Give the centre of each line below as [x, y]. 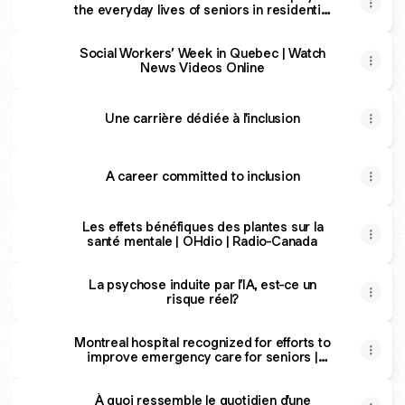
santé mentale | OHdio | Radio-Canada [202, 241]
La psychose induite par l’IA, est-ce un [202, 284]
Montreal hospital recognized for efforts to [202, 342]
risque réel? [202, 299]
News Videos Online [202, 67]
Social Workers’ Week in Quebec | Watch [202, 53]
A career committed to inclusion [202, 176]
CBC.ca [202, 371]
